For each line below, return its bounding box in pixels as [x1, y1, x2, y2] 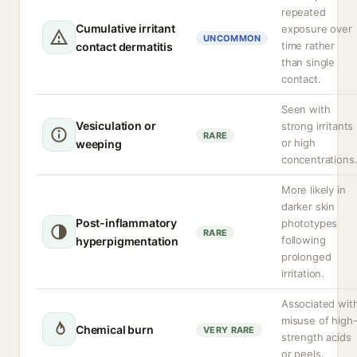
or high [281, 136, 316, 149]
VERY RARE [203, 324, 255, 335]
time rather [281, 39, 335, 52]
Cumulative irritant [76, 22, 175, 35]
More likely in [281, 183, 346, 196]
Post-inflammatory [76, 216, 178, 229]
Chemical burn [76, 322, 154, 336]
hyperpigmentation [76, 234, 179, 248]
